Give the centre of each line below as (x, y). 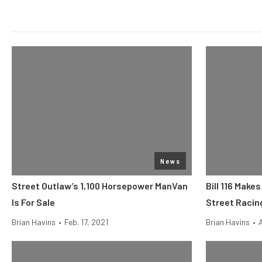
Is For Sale (33, 202)
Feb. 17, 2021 (86, 222)
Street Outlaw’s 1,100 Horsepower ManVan (100, 186)
